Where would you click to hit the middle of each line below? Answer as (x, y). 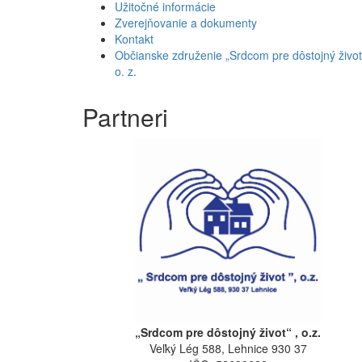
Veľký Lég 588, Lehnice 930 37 (228, 348)
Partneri (125, 116)
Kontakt (134, 38)
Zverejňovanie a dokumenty (186, 22)
